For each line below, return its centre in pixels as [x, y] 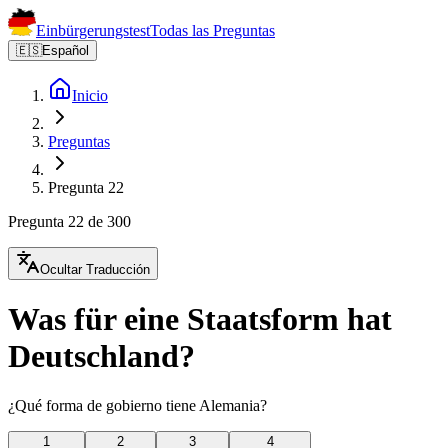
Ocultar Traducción [95, 269]
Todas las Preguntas [212, 30]
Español [65, 50]
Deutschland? [101, 356]
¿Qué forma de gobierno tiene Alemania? [137, 405]
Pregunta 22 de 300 [69, 221]
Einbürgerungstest [93, 30]
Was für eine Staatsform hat [200, 319]
